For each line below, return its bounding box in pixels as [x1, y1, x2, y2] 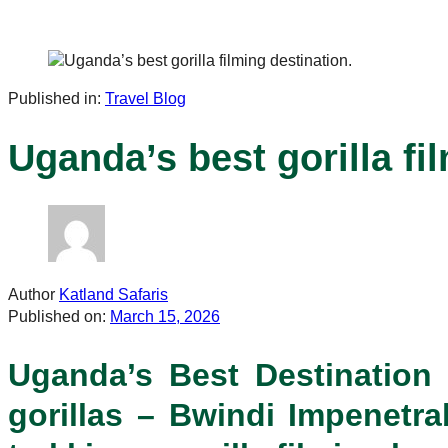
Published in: [8, 90, 101, 108]
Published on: [8, 308, 106, 325]
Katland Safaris [59, 286, 168, 303]
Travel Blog [105, 90, 186, 108]
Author [8, 286, 55, 303]
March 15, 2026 [110, 308, 220, 325]
